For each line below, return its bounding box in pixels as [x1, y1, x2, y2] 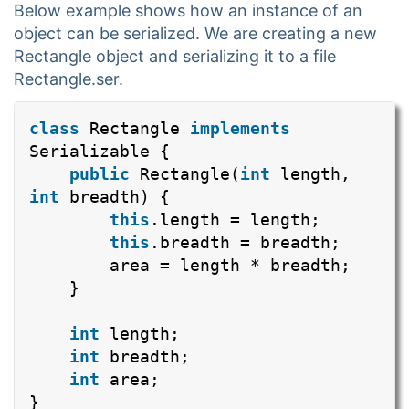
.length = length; [150, 210, 320, 230]
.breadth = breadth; [150, 233, 341, 253]
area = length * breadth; [110, 256, 351, 276]
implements [190, 119, 290, 139]
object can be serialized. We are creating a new [14, 24, 377, 44]
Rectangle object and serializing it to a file [14, 47, 336, 67]
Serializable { [29, 142, 170, 162]
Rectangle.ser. [14, 69, 123, 89]
